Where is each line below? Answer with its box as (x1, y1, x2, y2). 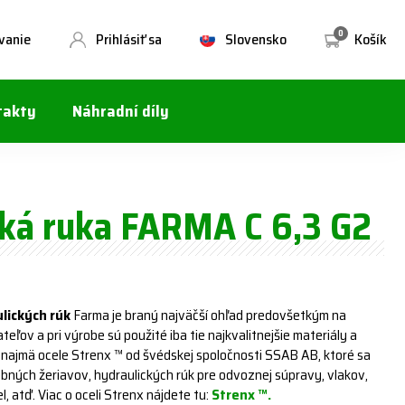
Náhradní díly (72, 99, 169, 124)
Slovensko (225, 27, 287, 51)
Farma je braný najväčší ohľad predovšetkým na (71, 304, 347, 326)
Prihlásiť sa (96, 27, 162, 51)
